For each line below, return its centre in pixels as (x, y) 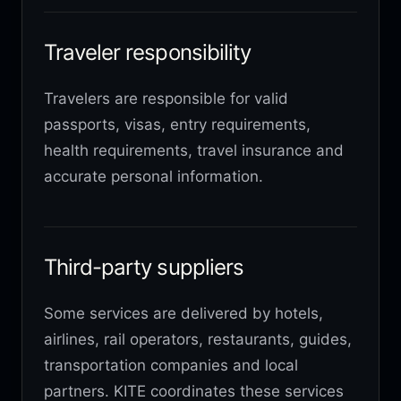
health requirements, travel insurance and (194, 150)
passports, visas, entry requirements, (177, 124)
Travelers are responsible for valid (166, 98)
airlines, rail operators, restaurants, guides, (198, 339)
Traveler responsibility (147, 52)
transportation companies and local (171, 365)
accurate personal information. (154, 176)
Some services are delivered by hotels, (183, 313)
